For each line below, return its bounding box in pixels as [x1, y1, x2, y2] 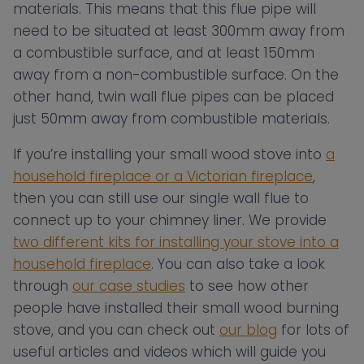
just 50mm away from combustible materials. [13, 109, 330, 129]
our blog [219, 320, 277, 340]
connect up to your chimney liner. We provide [13, 210, 327, 231]
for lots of [277, 320, 349, 340]
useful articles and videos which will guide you [13, 342, 326, 362]
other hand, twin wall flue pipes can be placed [13, 87, 334, 107]
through [13, 276, 72, 297]
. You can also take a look [151, 254, 325, 275]
